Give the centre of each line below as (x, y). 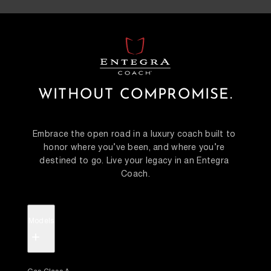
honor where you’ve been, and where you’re (134, 148)
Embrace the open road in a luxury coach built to (134, 135)
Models (41, 221)
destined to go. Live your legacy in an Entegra (134, 161)
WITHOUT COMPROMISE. (135, 95)
